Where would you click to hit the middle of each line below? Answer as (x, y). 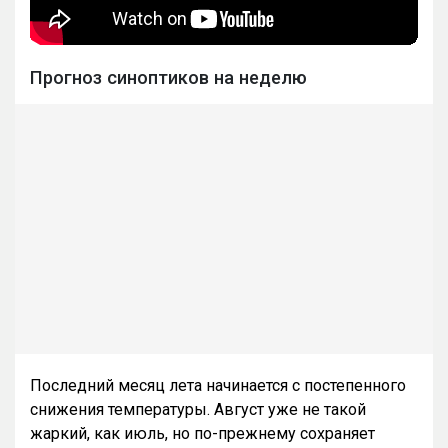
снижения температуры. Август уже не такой (198, 409)
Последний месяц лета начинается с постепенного (218, 385)
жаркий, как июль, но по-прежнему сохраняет (202, 433)
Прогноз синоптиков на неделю (168, 77)
